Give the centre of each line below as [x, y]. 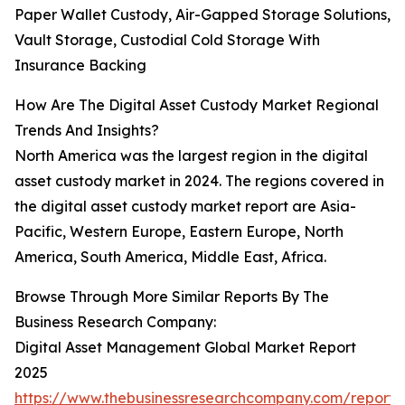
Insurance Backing [80, 66]
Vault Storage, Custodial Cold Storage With [167, 40]
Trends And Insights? [87, 131]
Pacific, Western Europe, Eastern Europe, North [179, 232]
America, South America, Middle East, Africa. [170, 257]
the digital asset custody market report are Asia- [185, 207]
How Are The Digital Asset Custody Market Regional [197, 105]
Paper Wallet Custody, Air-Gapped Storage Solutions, [202, 15]
